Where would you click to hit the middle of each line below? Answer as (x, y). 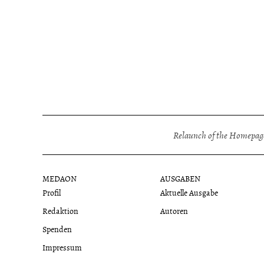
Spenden (57, 229)
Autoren (174, 210)
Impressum (62, 247)
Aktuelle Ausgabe (189, 192)
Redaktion (61, 210)
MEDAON (60, 178)
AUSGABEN (180, 178)
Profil (52, 192)
